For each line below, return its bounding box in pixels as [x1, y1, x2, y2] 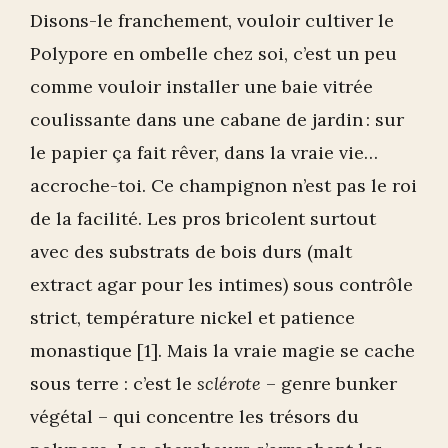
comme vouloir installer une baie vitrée [30, 75, 373, 99]
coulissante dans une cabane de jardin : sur [30, 108, 404, 132]
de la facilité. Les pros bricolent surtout [30, 207, 376, 231]
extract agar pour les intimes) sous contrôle [30, 273, 413, 297]
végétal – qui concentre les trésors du [30, 405, 359, 429]
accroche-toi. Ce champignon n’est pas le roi [30, 174, 417, 198]
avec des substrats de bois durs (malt [30, 240, 352, 264]
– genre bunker [261, 372, 397, 396]
